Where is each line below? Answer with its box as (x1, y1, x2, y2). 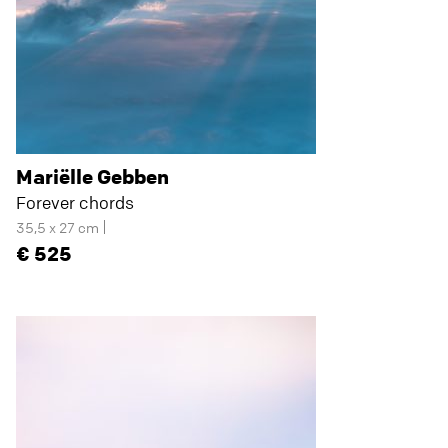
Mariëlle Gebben (16, 164, 169, 189)
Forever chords (16, 192, 134, 213)
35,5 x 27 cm (16, 218, 99, 236)
